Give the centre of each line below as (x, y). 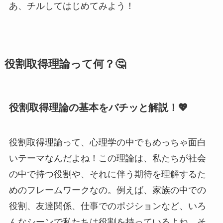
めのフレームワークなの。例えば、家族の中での (107, 190)
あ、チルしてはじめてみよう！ (71, 6)
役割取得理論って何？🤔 (65, 64)
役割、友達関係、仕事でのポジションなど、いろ (107, 206)
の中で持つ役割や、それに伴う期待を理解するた (107, 174)
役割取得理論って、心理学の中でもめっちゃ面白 (107, 142)
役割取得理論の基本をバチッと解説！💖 (98, 108)
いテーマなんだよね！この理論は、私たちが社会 (107, 158)
